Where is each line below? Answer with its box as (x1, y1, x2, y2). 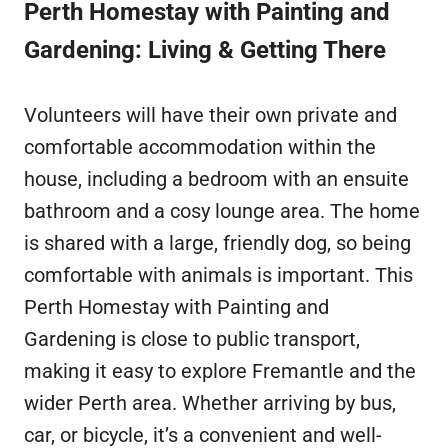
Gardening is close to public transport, (24, 327, 360, 352)
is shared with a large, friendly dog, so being (24, 231, 411, 256)
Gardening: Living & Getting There (24, 36, 386, 65)
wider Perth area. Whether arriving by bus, (24, 391, 396, 416)
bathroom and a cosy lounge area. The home (24, 199, 420, 224)
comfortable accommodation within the (24, 135, 376, 160)
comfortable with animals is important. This (24, 263, 413, 288)
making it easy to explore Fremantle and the (24, 359, 416, 384)
